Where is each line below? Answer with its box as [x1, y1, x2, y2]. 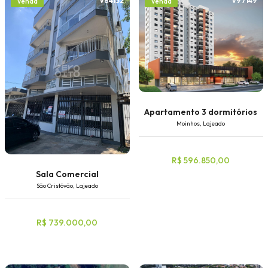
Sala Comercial [35, 169, 99, 180]
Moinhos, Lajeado [176, 119, 226, 127]
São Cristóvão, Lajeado [36, 182, 98, 190]
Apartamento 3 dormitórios [144, 106, 258, 117]
